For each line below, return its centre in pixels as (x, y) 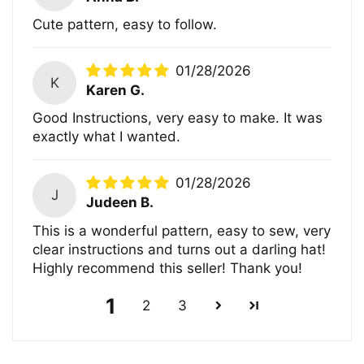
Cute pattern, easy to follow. (125, 24)
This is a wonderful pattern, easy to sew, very (182, 230)
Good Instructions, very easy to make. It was (178, 118)
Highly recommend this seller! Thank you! (168, 268)
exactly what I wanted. (107, 137)
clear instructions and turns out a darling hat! (180, 249)
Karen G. (116, 90)
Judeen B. (120, 203)
